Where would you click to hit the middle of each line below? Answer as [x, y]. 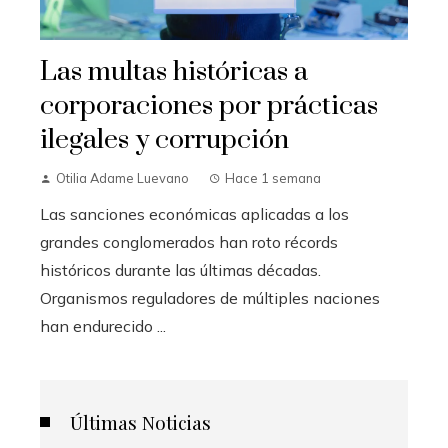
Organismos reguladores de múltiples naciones [210, 298]
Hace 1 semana [273, 178]
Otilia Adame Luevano [122, 178]
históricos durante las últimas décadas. [180, 270]
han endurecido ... [103, 326]
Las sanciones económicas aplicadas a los [194, 214]
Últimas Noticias [140, 422]
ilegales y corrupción [164, 140]
